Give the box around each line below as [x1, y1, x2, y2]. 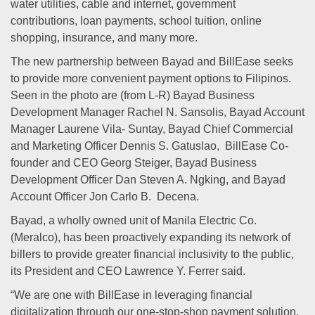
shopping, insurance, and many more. [11, 32, 198, 44]
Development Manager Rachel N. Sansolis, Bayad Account [11, 106, 304, 118]
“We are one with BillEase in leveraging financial [11, 289, 252, 301]
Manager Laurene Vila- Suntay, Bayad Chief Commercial [11, 123, 293, 135]
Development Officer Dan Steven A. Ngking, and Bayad [11, 174, 285, 186]
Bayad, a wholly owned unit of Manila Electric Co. [11, 214, 257, 226]
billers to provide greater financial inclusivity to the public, [11, 248, 294, 260]
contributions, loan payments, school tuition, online [11, 15, 262, 27]
